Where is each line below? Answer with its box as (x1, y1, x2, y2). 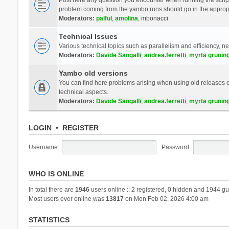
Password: (161, 143, 191, 151)
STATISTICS (28, 215, 70, 224)
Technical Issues (58, 32, 118, 40)
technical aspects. (58, 88, 108, 96)
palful (96, 14, 112, 22)
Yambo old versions (58, 68, 128, 77)
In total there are (28, 186, 75, 193)
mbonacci (141, 14, 168, 22)
